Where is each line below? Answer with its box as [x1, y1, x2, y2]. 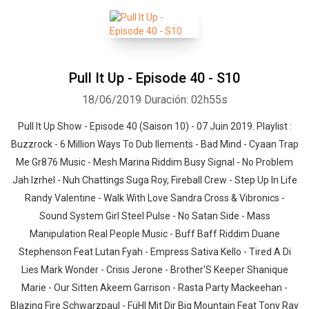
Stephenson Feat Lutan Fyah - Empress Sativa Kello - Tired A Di [18, 246, 291, 257]
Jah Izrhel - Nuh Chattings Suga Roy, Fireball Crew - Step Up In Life [12, 175, 297, 186]
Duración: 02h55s [143, 93, 228, 106]
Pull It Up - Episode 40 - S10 [69, 70, 240, 86]
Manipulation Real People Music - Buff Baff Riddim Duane [29, 228, 280, 239]
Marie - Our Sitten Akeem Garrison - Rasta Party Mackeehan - [21, 282, 288, 293]
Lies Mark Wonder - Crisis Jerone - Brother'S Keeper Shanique [21, 264, 288, 275]
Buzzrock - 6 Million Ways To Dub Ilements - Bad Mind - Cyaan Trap [10, 139, 299, 150]
